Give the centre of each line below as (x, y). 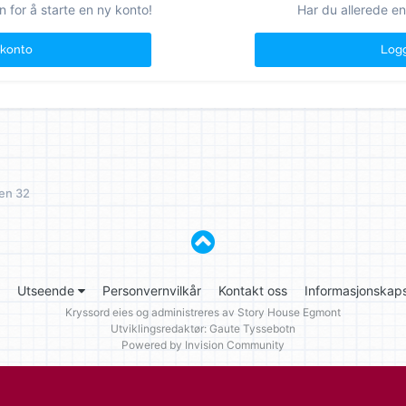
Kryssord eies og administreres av (151, 312)
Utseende (47, 290)
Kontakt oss (252, 290)
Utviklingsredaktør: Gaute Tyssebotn (203, 328)
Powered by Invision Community (203, 344)
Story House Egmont (289, 312)
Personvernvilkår (151, 290)
